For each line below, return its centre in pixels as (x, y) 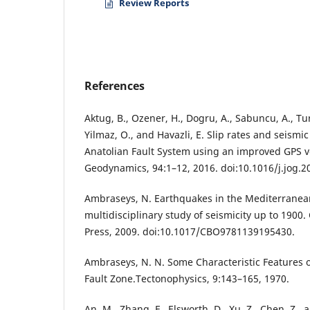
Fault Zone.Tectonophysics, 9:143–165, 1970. (187, 279)
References (115, 86)
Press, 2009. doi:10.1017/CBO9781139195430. (190, 232)
